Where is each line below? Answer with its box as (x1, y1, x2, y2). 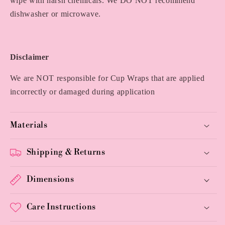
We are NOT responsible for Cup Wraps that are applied (10, 74, 205, 83)
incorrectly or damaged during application (10, 87, 155, 96)
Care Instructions (26, 201, 96, 212)
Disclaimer (10, 52, 50, 61)
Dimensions (26, 174, 74, 185)
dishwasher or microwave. (10, 10, 101, 19)
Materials (10, 120, 48, 131)
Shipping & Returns (26, 147, 105, 157)
